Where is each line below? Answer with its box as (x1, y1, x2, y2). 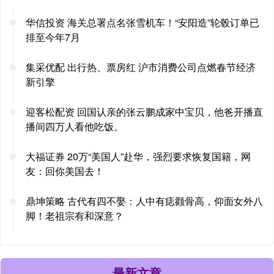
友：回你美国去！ (26, 164, 104, 179)
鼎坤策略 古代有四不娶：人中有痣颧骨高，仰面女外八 (26, 194, 263, 209)
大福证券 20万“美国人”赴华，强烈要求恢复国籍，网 (26, 149, 251, 164)
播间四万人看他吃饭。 (26, 119, 124, 134)
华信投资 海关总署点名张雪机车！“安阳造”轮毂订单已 (26, 15, 259, 30)
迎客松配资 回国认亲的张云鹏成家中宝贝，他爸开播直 (26, 105, 263, 119)
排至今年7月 (26, 30, 80, 45)
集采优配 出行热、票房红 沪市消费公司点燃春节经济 (26, 60, 256, 75)
